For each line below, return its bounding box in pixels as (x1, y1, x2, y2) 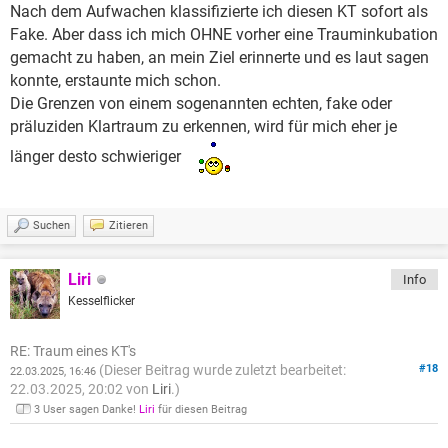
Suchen (33, 219, 70, 233)
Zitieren (109, 219, 148, 233)
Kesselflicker (68, 294, 135, 309)
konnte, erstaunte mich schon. (10, 71, 221, 91)
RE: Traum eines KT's (10, 343, 136, 360)
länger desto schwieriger (10, 147, 197, 167)
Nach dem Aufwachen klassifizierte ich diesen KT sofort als (10, 2, 428, 22)
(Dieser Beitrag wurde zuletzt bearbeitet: (99, 362, 346, 379)
